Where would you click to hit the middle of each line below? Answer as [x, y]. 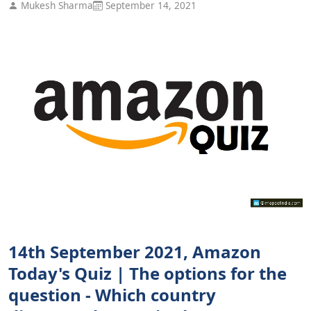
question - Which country [112, 294]
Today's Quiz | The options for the [148, 273]
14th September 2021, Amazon [135, 251]
